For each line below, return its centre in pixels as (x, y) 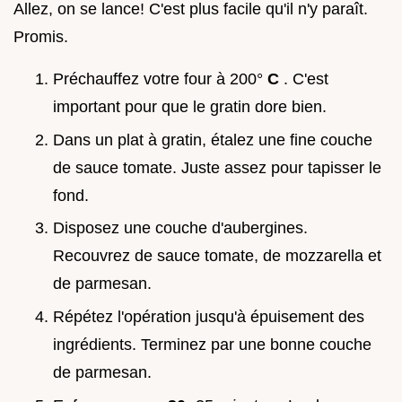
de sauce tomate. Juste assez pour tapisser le (217, 167)
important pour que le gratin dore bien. (190, 107)
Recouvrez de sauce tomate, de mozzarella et (217, 256)
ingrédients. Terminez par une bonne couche (212, 345)
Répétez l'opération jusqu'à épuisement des (209, 317)
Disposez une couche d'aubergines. (180, 228)
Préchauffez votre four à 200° (160, 79)
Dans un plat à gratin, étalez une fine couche (213, 140)
